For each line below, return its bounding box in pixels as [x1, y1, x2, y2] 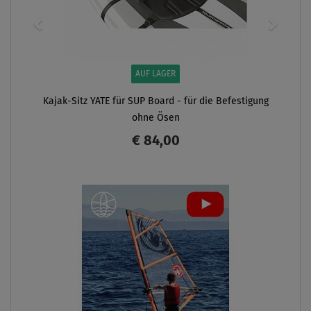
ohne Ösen [131, 113, 180, 124]
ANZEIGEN [68, 192, 112, 203]
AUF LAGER [135, 70, 176, 79]
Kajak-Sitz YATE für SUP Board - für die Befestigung [42, 96, 269, 107]
